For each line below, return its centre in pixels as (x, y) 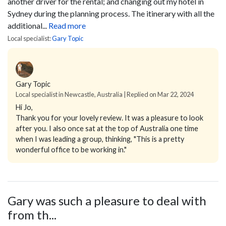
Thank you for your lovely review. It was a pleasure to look (109, 118)
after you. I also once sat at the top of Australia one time (107, 128)
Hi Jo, (24, 107)
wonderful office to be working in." (71, 150)
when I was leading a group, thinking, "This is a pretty (100, 139)
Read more (67, 25)
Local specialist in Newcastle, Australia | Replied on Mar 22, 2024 (105, 94)
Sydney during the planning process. (69, 13)
